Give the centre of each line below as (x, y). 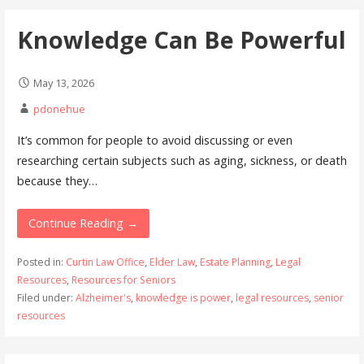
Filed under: (46, 298)
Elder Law (172, 262)
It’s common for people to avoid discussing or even (154, 141)
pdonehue (59, 109)
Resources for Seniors (123, 280)
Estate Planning (235, 262)
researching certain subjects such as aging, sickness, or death (182, 161)
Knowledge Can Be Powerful (181, 40)
